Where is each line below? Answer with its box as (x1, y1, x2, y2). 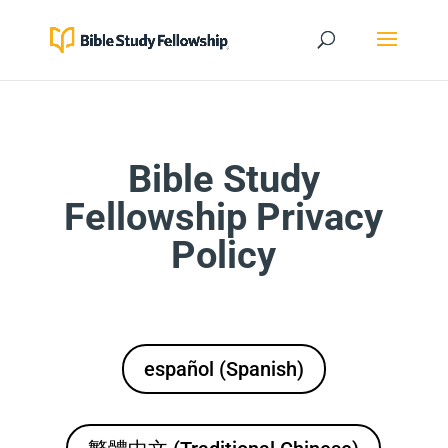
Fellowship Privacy (64, 195, 384, 239)
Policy (171, 233, 277, 277)
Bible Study (127, 157, 320, 201)
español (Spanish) (143, 357, 304, 381)
